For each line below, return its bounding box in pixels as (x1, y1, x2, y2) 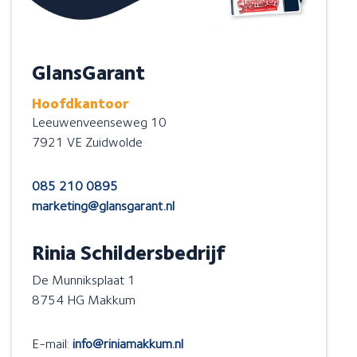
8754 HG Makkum (32, 292, 135, 308)
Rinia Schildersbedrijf (32, 241, 226, 265)
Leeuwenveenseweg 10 (32, 114, 167, 131)
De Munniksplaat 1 (32, 272, 135, 288)
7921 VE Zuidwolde (32, 134, 143, 151)
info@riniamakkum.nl (73, 335, 183, 352)
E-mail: (32, 335, 73, 352)
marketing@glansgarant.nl (32, 198, 175, 214)
